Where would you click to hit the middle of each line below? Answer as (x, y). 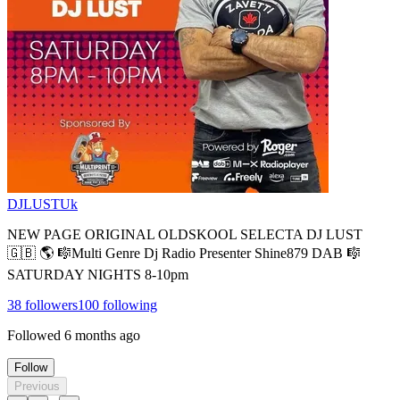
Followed (34, 335)
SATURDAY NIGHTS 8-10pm (98, 274)
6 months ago (102, 335)
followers (50, 304)
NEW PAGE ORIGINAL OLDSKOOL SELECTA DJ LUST (185, 234)
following (128, 304)
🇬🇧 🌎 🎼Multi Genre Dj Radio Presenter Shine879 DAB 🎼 (184, 253)
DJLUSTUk (42, 204)
